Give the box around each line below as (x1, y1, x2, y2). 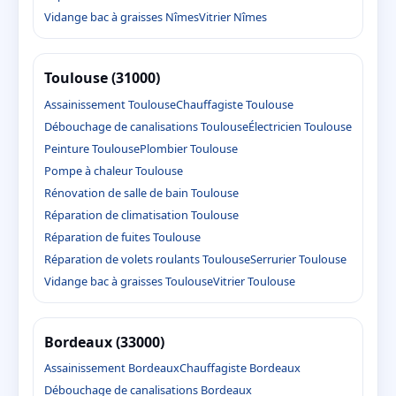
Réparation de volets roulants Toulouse (44, 250, 250, 267)
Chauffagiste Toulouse (176, 95, 293, 112)
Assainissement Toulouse (44, 95, 176, 112)
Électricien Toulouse (248, 118, 352, 134)
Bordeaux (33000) (44, 331, 164, 352)
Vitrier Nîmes (199, 9, 267, 26)
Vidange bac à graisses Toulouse (44, 272, 213, 289)
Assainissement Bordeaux (44, 359, 179, 376)
